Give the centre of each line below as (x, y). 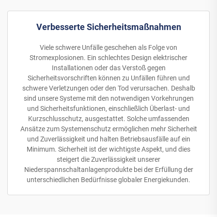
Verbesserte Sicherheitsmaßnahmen (108, 27)
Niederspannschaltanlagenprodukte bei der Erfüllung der (108, 170)
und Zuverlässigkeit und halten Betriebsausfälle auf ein (108, 139)
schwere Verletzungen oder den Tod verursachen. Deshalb (108, 88)
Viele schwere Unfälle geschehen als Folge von (108, 48)
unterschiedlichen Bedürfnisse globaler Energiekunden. (108, 180)
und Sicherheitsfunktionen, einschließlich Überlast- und (108, 109)
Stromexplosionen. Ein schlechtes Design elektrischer (108, 58)
